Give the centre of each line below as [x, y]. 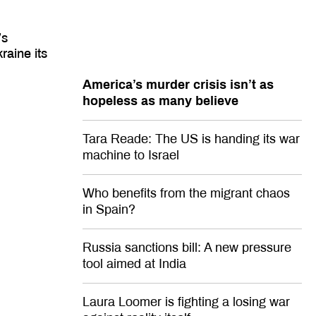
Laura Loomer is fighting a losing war [186, 302]
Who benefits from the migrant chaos [186, 193]
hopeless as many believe [160, 101]
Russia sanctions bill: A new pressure [187, 247]
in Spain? [109, 209]
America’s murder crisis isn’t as [178, 84]
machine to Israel [131, 155]
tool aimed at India [134, 263]
